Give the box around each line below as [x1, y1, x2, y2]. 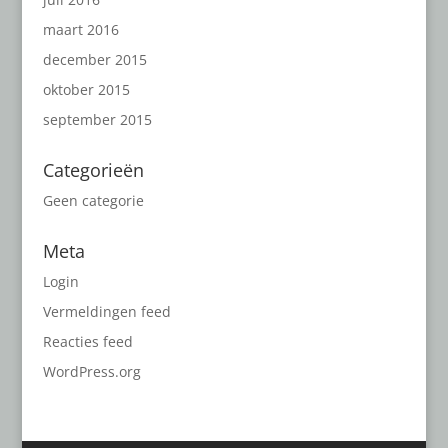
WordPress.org [42, 361, 141, 381]
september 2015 [42, 109, 152, 129]
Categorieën [42, 157, 144, 182]
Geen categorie [42, 190, 144, 210]
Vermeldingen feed [42, 301, 171, 321]
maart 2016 [42, 19, 119, 39]
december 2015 [42, 49, 147, 69]
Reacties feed [42, 331, 133, 351]
